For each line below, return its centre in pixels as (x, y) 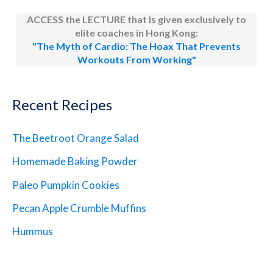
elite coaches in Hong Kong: (136, 33)
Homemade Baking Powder (75, 161)
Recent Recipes (62, 105)
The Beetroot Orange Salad (76, 138)
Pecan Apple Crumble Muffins (79, 208)
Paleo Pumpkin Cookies (66, 185)
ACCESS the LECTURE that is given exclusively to (136, 19)
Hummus (33, 232)
